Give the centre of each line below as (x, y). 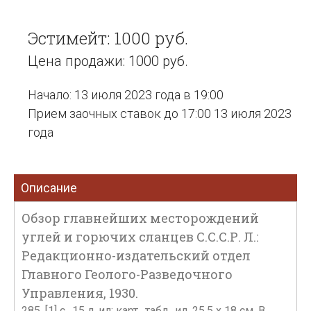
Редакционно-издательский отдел (136, 255)
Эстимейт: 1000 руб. (108, 38)
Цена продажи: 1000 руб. (108, 61)
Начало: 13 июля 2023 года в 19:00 (126, 95)
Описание (49, 188)
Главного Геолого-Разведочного (127, 274)
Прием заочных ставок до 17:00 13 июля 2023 (160, 114)
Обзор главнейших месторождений (140, 218)
